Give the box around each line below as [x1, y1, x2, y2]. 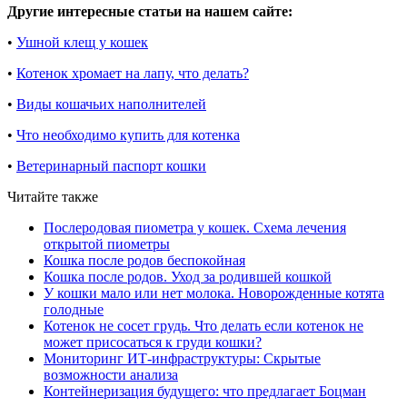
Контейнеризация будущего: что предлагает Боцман [44, 382, 366, 399]
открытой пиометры [44, 235, 170, 252]
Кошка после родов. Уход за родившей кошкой [44, 268, 332, 284]
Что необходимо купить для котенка [16, 126, 240, 143]
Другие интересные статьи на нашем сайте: [7, 3, 293, 19]
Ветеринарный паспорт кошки [16, 157, 206, 174]
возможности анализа [44, 366, 178, 382]
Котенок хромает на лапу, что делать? [16, 65, 249, 81]
